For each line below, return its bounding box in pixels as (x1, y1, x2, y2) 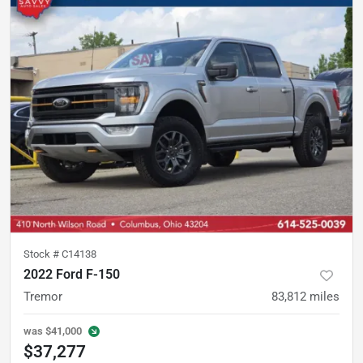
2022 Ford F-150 (23, 267, 120, 282)
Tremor (23, 289, 62, 304)
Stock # (23, 248, 62, 260)
